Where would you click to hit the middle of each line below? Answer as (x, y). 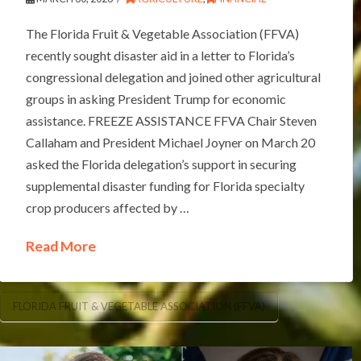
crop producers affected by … (107, 208)
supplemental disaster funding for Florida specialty (165, 186)
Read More (60, 247)
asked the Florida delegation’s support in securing (161, 164)
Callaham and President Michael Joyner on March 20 (170, 143)
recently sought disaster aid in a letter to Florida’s (160, 56)
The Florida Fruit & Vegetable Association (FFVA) (162, 34)
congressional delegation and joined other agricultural (173, 77)
